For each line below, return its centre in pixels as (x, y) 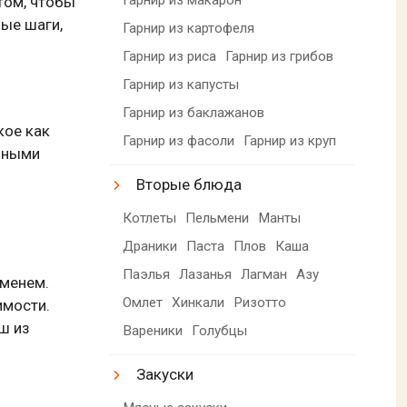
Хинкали (199, 302)
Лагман (264, 274)
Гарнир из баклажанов (194, 112)
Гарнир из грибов (280, 56)
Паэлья (147, 274)
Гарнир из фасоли (179, 140)
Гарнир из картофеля (189, 28)
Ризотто (260, 302)
